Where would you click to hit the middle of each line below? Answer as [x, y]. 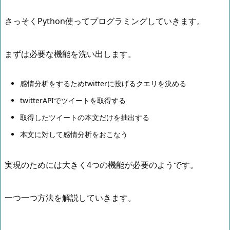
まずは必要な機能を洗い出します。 [70, 54]
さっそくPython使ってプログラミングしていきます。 [105, 21]
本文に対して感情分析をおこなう [74, 135]
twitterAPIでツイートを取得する [73, 101]
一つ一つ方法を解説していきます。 [70, 198]
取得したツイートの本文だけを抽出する [85, 118]
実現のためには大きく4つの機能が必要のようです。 [101, 165]
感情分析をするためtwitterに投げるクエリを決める [103, 84]
